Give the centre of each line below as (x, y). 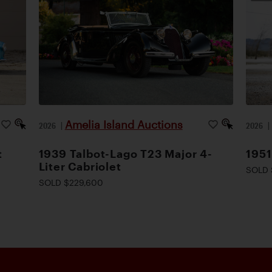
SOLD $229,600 (71, 182)
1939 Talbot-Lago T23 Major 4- (125, 153)
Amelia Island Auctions (124, 124)
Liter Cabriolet (80, 166)
